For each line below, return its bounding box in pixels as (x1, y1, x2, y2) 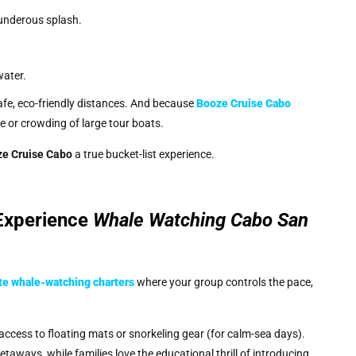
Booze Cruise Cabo (196, 97, 291, 110)
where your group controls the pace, (134, 276, 313, 289)
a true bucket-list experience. (72, 148, 215, 161)
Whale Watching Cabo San (93, 209, 308, 232)
